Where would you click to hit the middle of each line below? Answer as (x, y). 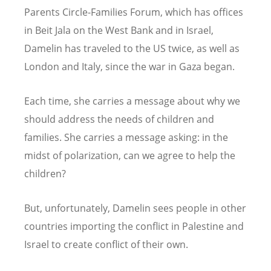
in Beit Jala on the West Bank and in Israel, (119, 31)
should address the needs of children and (119, 119)
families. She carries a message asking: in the (126, 138)
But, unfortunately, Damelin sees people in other (135, 208)
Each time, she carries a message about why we (132, 101)
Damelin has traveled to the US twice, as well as (132, 49)
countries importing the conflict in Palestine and (134, 227)
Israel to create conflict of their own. (107, 245)
